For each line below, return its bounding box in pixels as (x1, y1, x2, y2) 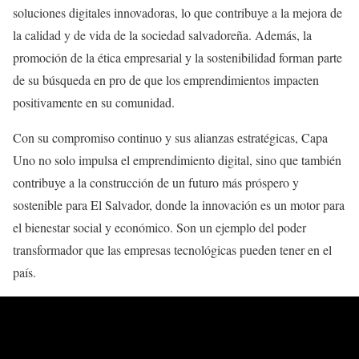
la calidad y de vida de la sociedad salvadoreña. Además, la (13, 26, 312, 44)
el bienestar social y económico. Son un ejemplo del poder (13, 219, 306, 236)
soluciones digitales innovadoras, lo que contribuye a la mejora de (13, 4, 342, 22)
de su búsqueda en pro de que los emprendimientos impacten (13, 71, 319, 89)
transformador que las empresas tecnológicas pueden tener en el (13, 241, 332, 259)
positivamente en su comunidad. (13, 94, 175, 111)
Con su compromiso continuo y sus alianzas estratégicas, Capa (13, 129, 328, 147)
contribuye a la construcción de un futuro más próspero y (13, 174, 299, 192)
